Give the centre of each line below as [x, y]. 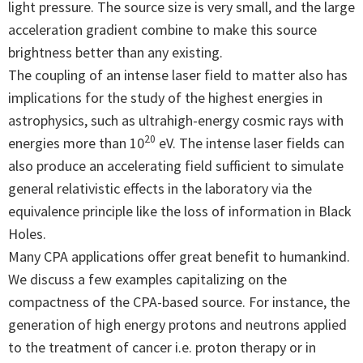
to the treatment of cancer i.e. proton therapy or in [162, 347]
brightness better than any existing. [115, 52]
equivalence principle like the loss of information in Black [180, 211]
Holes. [27, 233]
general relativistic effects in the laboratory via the [160, 188]
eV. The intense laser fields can [250, 143]
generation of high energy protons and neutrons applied [177, 324]
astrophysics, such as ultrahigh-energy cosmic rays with [176, 120]
